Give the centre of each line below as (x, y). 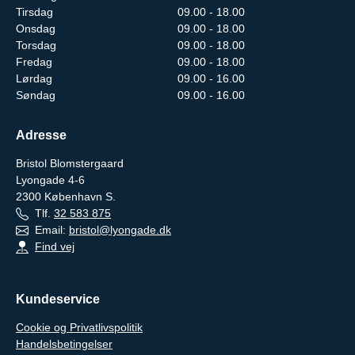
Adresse (41, 135)
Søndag (36, 95)
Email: (49, 229)
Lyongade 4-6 (50, 179)
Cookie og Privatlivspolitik (79, 327)
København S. (80, 196)
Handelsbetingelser (64, 344)
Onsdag (36, 28)
